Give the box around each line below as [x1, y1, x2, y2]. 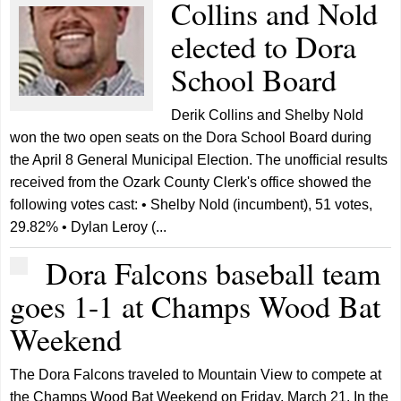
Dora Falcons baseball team [46, 252, 381, 294]
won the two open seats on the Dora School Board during [10, 129, 372, 145]
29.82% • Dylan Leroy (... [10, 218, 167, 235]
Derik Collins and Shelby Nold [171, 107, 364, 123]
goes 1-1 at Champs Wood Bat [10, 285, 381, 327]
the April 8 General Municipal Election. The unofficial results [10, 151, 388, 167]
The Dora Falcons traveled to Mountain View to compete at [10, 366, 382, 382]
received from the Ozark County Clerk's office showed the [10, 174, 372, 190]
